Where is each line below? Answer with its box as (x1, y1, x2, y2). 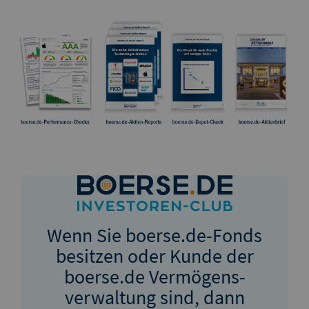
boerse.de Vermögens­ (63, 263, 246, 290)
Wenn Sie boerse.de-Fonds (47, 222, 262, 249)
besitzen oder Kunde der (55, 243, 254, 270)
